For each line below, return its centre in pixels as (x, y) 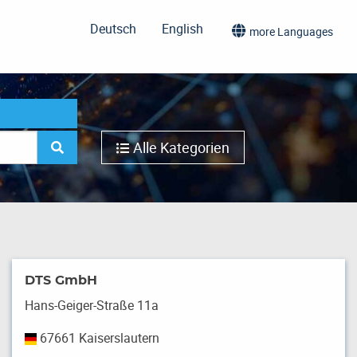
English (183, 29)
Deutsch (114, 29)
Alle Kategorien (181, 148)
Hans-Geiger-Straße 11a (91, 305)
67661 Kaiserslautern (98, 337)
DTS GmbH (61, 280)
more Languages (291, 32)
